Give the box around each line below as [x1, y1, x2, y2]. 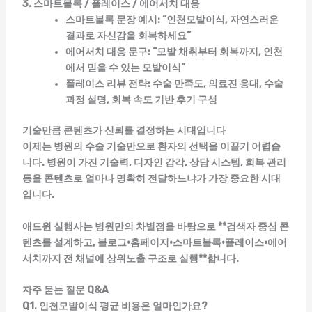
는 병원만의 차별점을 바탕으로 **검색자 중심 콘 [82, 220, 289, 233]
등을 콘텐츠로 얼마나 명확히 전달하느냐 [22, 173, 196, 185]
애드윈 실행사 [22, 220, 83, 233]
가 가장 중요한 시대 [196, 173, 281, 185]
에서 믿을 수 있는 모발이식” [65, 62, 185, 75]
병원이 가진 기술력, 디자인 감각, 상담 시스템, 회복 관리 [46, 157, 286, 169]
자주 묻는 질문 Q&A [22, 284, 109, 297]
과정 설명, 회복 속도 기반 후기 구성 [65, 94, 217, 107]
